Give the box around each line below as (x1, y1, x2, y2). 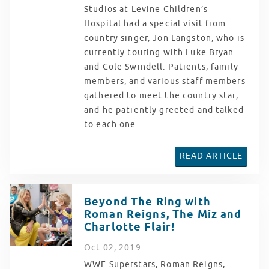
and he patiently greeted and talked (84, 104, 244, 115)
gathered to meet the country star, (84, 90, 238, 101)
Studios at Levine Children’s (84, 4, 208, 14)
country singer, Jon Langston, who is (84, 32, 245, 43)
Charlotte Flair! (84, 219, 175, 235)
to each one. (84, 119, 139, 130)
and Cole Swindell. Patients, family (84, 61, 238, 72)
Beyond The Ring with (84, 194, 211, 210)
